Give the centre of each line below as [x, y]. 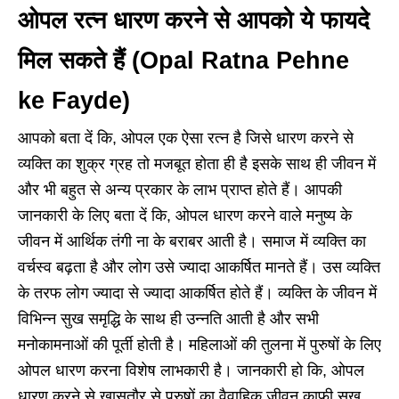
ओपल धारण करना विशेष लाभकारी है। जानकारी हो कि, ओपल [191, 371]
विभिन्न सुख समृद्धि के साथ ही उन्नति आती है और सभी [168, 319]
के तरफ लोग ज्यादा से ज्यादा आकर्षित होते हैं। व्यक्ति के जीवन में [197, 293]
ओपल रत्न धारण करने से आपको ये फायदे [194, 21]
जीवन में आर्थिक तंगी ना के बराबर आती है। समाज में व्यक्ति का [192, 242]
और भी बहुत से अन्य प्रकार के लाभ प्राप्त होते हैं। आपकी [180, 190]
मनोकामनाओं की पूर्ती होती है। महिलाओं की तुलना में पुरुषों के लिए [199, 345]
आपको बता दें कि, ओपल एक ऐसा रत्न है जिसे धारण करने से [186, 138]
